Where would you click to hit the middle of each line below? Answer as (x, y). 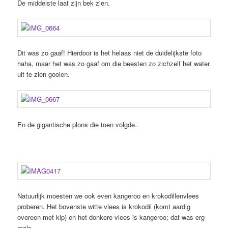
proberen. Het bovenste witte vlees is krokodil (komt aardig (104, 206)
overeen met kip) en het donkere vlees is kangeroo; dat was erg (111, 217)
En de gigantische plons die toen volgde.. (78, 124)
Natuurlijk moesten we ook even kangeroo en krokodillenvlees (108, 195)
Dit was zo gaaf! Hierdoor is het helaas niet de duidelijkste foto (110, 53)
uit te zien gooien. (44, 74)
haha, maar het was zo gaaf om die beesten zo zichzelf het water (114, 64)
